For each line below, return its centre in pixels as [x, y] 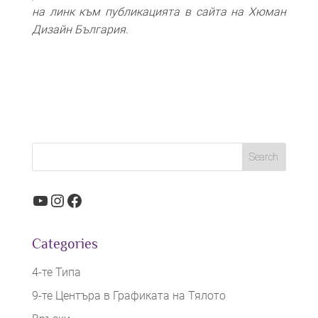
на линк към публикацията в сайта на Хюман [159, 11]
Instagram [86, 200]
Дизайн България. [80, 29]
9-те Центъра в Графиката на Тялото [128, 295]
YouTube [63, 200]
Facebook [101, 200]
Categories [65, 243]
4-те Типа [56, 272]
